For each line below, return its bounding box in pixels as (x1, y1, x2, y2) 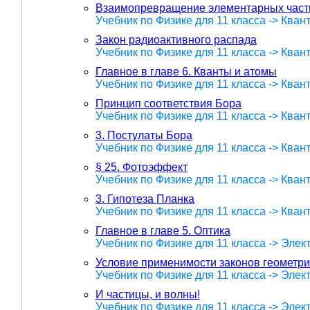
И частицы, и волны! (95, 288, 200, 300)
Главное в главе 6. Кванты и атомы (95, 65, 277, 77)
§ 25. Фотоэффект (95, 161, 188, 173)
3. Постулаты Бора (95, 129, 192, 141)
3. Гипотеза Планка (95, 192, 194, 205)
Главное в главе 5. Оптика (95, 224, 230, 237)
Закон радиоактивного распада (95, 33, 257, 46)
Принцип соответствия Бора (95, 97, 241, 109)
